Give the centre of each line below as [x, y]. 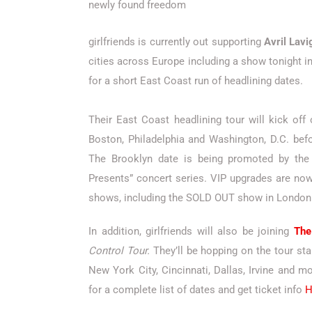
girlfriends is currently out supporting [176, 42]
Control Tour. [119, 251]
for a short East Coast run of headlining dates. [198, 81]
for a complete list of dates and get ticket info [197, 290]
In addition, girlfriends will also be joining [191, 232]
